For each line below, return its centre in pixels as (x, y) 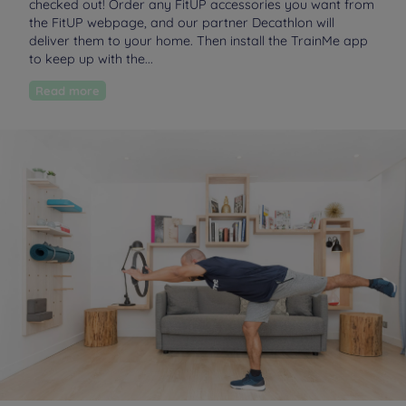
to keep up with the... (91, 58)
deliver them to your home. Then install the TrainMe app (198, 40)
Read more (72, 91)
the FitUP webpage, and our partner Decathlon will (182, 22)
